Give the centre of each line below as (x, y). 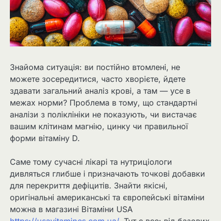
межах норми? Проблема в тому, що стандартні (104, 103)
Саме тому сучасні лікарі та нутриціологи (91, 162)
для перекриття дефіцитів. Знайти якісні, (89, 186)
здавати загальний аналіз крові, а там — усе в (100, 91)
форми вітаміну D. (45, 138)
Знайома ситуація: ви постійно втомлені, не (95, 67)
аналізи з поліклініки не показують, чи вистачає (103, 115)
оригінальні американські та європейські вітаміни (107, 198)
